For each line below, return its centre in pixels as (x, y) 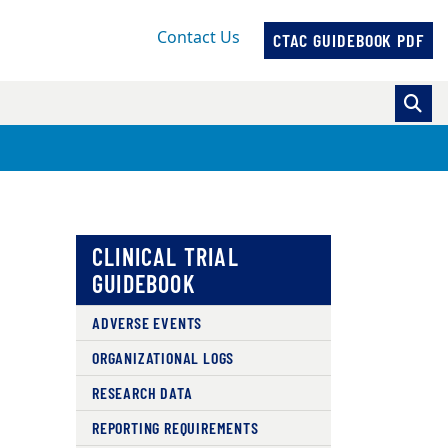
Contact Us (198, 38)
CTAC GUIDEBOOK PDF (348, 40)
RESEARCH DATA (142, 392)
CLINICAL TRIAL (165, 256)
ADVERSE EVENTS (147, 322)
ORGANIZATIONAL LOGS (163, 357)
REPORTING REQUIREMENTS (175, 427)
